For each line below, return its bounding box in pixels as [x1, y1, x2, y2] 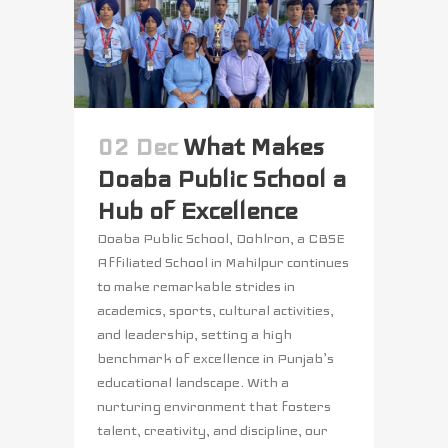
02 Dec [97, 132, 177, 163]
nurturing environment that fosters [97, 398, 331, 416]
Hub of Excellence [97, 196, 297, 227]
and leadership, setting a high [97, 326, 292, 344]
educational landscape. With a [97, 374, 289, 392]
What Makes [183, 132, 324, 163]
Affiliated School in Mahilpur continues [97, 254, 349, 272]
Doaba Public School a [97, 164, 346, 195]
